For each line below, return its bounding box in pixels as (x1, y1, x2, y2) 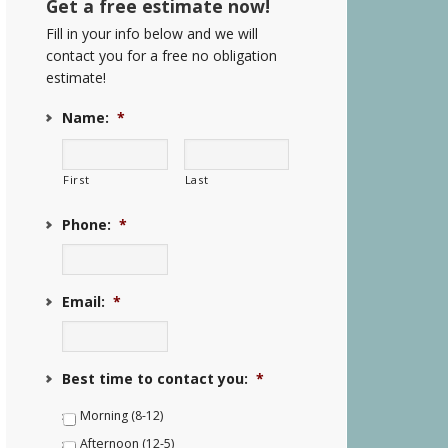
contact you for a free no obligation (46, 46, 277, 65)
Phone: (62, 215, 111, 234)
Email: (62, 292, 105, 311)
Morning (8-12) (80, 407, 163, 425)
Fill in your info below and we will (46, 24, 258, 43)
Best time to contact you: (62, 369, 248, 388)
